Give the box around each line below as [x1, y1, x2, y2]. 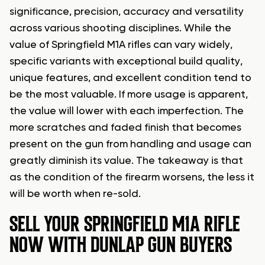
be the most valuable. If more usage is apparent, [9, 89, 248, 100]
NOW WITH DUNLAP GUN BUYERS [9, 231, 232, 258]
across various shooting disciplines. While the [9, 22, 231, 34]
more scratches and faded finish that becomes [9, 122, 241, 133]
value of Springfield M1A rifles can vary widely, [9, 39, 232, 50]
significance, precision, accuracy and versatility [9, 6, 244, 17]
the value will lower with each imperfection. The [9, 105, 244, 117]
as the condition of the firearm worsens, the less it [9, 172, 254, 183]
